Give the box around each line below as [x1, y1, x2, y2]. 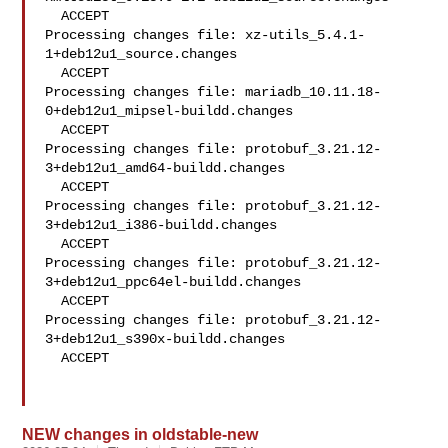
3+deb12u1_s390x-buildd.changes [45, 331, 286, 347]
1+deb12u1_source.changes [45, 46, 238, 62]
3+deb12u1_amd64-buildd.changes [45, 160, 286, 176]
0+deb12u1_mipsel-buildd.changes [45, 103, 294, 119]
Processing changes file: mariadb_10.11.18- [45, 84, 382, 100]
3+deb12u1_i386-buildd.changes [45, 217, 278, 233]
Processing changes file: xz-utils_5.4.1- [45, 27, 366, 43]
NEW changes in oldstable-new [22, 425, 259, 443]
